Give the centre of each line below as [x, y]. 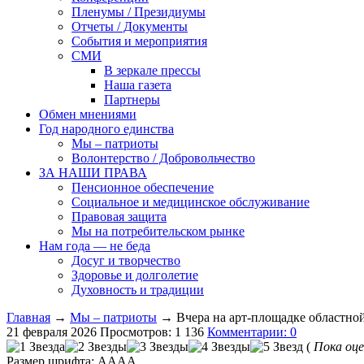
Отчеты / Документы [130, 26]
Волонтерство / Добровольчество [163, 158]
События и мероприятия [139, 41]
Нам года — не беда [95, 245]
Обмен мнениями [88, 114]
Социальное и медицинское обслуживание [191, 201]
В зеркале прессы [152, 70]
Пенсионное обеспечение [143, 187]
